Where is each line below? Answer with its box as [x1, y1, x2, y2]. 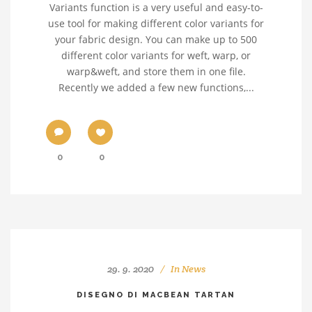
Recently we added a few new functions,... [58, 81, 254, 94]
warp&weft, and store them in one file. [66, 65, 246, 78]
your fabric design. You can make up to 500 [55, 33, 257, 46]
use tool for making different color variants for [48, 17, 264, 30]
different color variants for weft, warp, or [61, 49, 251, 62]
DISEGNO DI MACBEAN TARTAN [77, 290, 235, 299]
